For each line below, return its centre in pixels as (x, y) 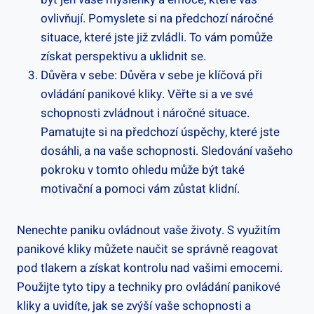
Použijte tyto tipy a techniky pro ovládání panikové (149, 287)
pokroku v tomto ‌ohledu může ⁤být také (143, 170)
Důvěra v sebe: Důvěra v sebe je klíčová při (151, 75)
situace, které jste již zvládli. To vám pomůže (157, 37)
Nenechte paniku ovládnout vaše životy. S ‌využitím (149, 230)
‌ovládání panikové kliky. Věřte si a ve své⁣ (147, 94)
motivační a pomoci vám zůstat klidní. (140, 189)
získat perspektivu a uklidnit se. (123, 56)
